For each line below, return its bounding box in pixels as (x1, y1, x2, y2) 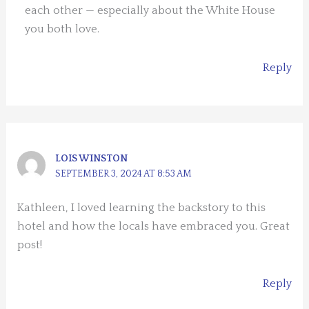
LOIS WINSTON (55, 152, 128, 164)
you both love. (25, 23, 100, 36)
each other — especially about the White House (25, 4, 276, 17)
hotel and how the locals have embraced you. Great (17, 219, 290, 232)
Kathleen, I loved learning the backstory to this (17, 201, 266, 214)
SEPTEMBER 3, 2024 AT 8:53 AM (55, 168, 192, 179)
